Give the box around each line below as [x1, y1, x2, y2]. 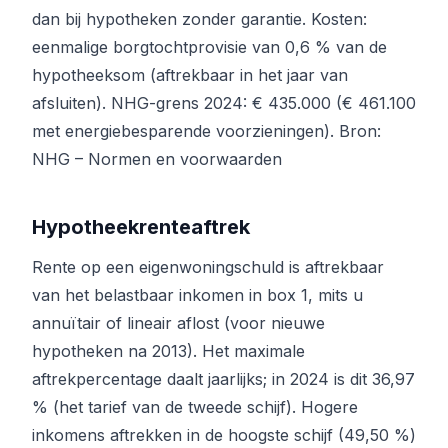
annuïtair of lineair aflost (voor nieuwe [32, 313, 325, 334]
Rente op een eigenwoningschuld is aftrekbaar [32, 257, 384, 278]
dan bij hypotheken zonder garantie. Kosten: [32, 9, 367, 30]
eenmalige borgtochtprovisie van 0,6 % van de [32, 37, 387, 58]
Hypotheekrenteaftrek [32, 215, 250, 240]
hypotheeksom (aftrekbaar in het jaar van [32, 65, 348, 86]
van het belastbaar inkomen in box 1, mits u [32, 285, 363, 306]
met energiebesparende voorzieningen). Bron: [32, 121, 381, 142]
